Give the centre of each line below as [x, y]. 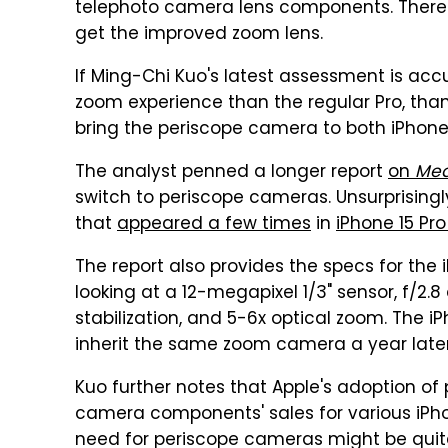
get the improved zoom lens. [199, 35]
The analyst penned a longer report [231, 173]
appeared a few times [214, 225]
